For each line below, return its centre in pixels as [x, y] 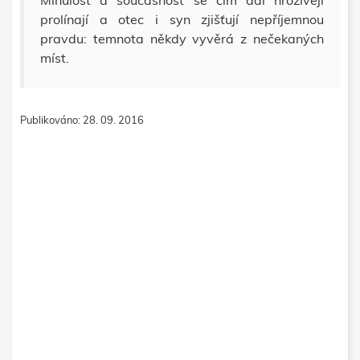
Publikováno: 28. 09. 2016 [82, 120]
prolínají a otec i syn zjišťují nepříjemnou [182, 20]
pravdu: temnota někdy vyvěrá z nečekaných [182, 39]
